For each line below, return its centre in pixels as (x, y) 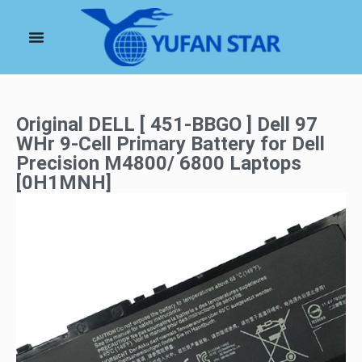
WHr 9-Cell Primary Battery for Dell (170, 144)
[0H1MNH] (64, 183)
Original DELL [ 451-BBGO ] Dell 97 (167, 125)
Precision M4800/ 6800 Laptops (159, 164)
